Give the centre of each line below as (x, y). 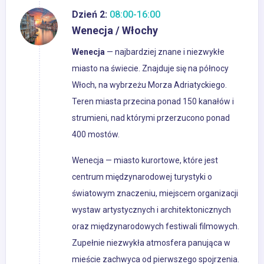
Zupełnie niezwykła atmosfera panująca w (151, 243)
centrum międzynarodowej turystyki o (142, 177)
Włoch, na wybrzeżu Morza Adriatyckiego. (149, 85)
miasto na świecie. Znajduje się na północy (150, 69)
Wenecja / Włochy (115, 31)
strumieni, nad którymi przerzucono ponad (151, 118)
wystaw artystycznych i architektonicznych (151, 210)
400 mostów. (96, 135)
